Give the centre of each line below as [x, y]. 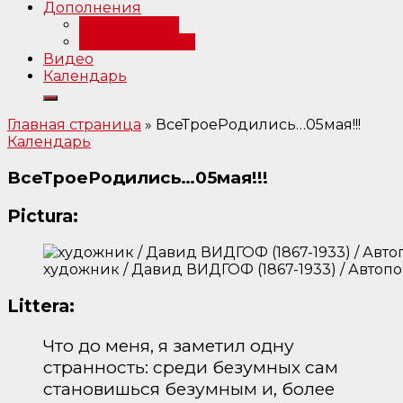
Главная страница [74, 125]
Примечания [129, 25]
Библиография [137, 42]
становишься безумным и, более [189, 388]
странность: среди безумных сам [191, 367]
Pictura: [43, 216]
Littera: [41, 306]
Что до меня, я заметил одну [169, 345]
